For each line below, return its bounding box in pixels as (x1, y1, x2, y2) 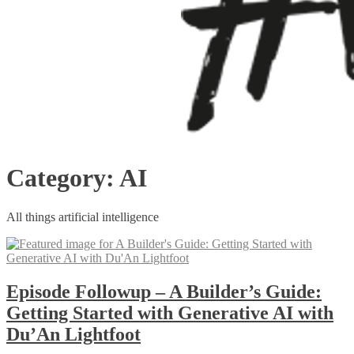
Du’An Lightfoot (6, 323, 141, 345)
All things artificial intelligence (6, 209, 159, 224)
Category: (6, 164, 119, 193)
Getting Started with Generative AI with (6, 302, 333, 323)
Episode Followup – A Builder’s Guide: (6, 281, 322, 302)
